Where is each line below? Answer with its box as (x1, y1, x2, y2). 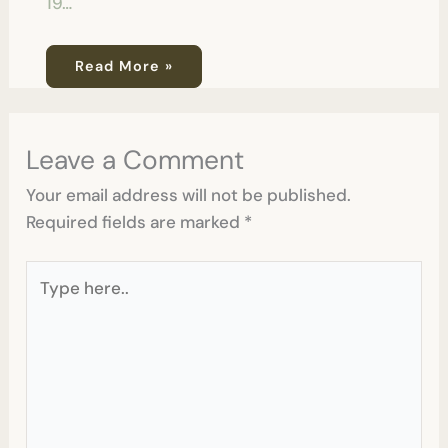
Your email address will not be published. (26, 183, 352, 206)
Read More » (74, 56, 173, 75)
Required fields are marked (26, 210, 245, 233)
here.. (25, 289, 71, 312)
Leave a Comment (26, 142, 245, 177)
